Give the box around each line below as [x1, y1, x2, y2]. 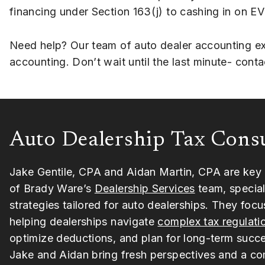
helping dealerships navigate [9, 215, 158, 228]
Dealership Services [94, 182, 195, 195]
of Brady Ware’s [9, 182, 95, 195]
